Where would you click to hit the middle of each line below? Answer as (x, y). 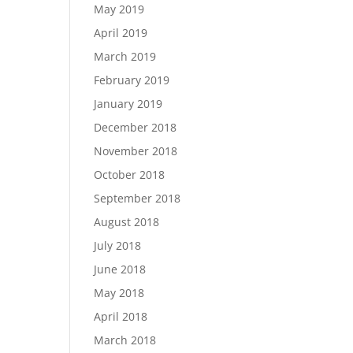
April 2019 (121, 33)
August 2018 (127, 222)
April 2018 (121, 316)
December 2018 (136, 127)
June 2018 (120, 269)
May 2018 (119, 293)
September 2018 (137, 198)
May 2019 (119, 9)
